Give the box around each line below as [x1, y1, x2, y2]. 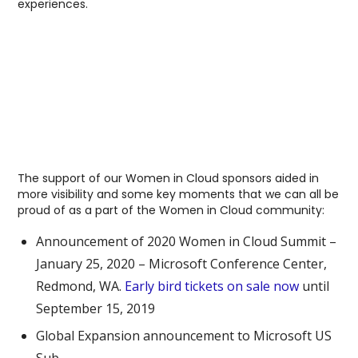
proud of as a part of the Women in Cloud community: [18, 201, 325, 218]
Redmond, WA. [36, 276, 125, 295]
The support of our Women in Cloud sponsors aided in [18, 169, 320, 186]
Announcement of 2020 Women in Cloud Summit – [36, 232, 337, 250]
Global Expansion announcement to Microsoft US [36, 326, 332, 344]
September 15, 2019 [36, 299, 156, 317]
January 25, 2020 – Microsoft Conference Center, [36, 254, 328, 272]
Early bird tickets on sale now [125, 276, 300, 295]
